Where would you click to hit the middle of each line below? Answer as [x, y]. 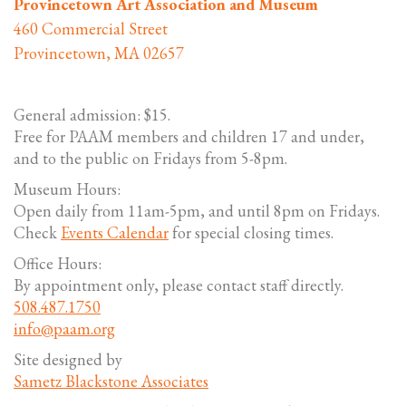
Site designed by [68, 359]
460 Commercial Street [91, 29]
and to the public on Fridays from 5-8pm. [150, 158]
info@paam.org [64, 329]
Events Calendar [115, 232]
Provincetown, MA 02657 [99, 53]
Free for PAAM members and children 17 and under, [189, 136]
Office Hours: [58, 263]
